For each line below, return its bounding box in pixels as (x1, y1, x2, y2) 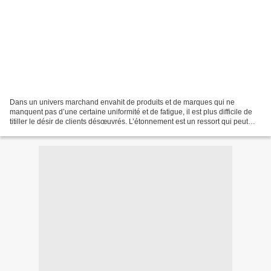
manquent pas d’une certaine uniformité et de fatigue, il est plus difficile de (10, 107, 252, 116)
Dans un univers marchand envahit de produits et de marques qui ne (10, 97, 235, 106)
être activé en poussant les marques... (10, 126, 134, 135)
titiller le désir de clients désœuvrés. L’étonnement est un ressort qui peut (10, 117, 248, 126)
